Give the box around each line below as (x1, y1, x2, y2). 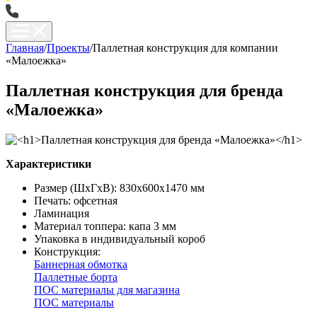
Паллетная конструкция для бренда (6, 81, 283, 100)
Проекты (47, 42, 90, 54)
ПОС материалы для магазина (34, 283, 180, 296)
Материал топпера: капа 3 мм (34, 219, 176, 232)
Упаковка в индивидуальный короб (34, 232, 205, 245)
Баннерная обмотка (34, 258, 127, 270)
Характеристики (6, 157, 91, 170)
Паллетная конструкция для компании (93, 42, 278, 54)
